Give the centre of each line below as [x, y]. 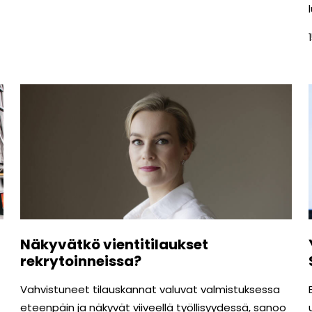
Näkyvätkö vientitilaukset [114, 245]
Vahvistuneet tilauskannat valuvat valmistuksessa [150, 290]
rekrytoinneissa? [80, 262]
